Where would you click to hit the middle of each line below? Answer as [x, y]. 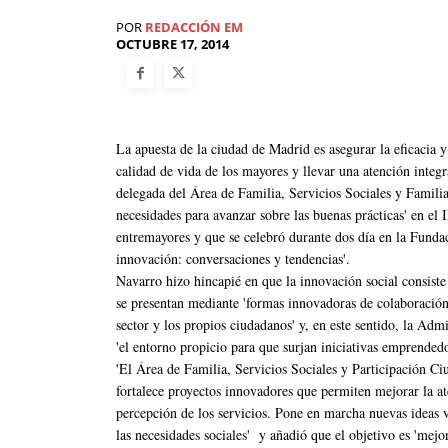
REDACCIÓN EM [194, 27]
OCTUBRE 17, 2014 [172, 44]
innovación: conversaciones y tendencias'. [233, 258]
